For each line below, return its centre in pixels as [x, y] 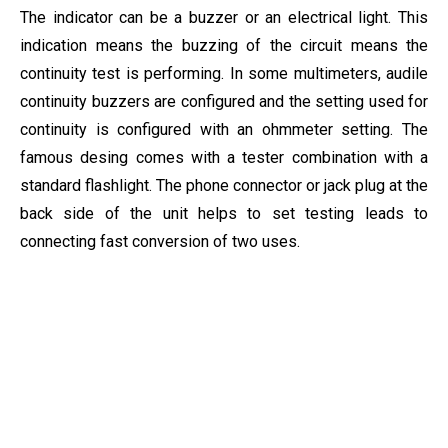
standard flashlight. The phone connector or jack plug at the [224, 185]
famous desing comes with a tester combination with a [224, 157]
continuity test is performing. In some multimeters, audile [224, 73]
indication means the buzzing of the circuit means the [224, 45]
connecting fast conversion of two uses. [160, 241]
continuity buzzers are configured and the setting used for [224, 101]
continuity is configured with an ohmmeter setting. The [224, 129]
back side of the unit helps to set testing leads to [224, 213]
